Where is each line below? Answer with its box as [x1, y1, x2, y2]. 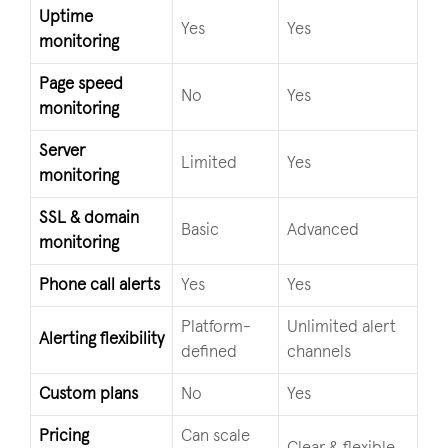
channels [287, 343, 351, 361]
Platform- [181, 318, 251, 336]
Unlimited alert [287, 318, 396, 336]
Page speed [39, 75, 123, 93]
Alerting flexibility [39, 330, 164, 348]
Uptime [39, 8, 93, 26]
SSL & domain [39, 209, 139, 227]
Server [39, 142, 85, 160]
